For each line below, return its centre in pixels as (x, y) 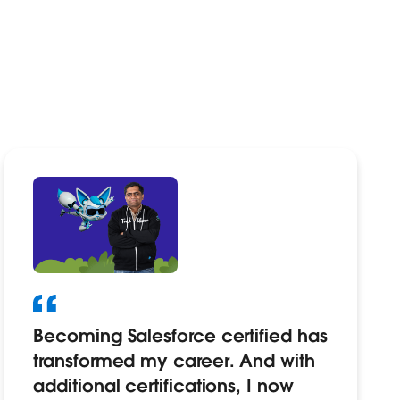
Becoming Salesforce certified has (180, 336)
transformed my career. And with (174, 361)
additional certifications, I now (163, 386)
